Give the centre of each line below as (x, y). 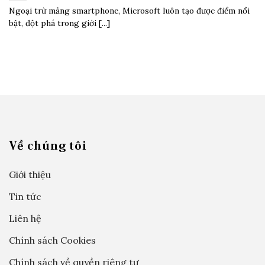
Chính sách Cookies (52, 240)
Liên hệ (25, 218)
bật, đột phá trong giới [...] (59, 23)
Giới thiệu (30, 174)
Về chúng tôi (48, 145)
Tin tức (25, 196)
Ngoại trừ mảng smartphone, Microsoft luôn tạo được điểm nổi (129, 11)
